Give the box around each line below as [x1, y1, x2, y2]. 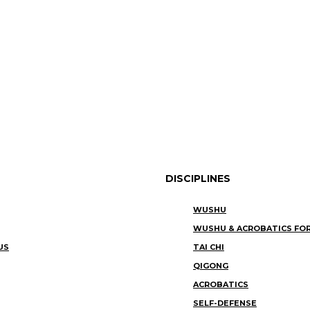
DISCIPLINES [165, 172, 230, 185]
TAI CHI [193, 241, 224, 252]
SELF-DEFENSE [193, 298, 257, 308]
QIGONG [193, 260, 228, 271]
